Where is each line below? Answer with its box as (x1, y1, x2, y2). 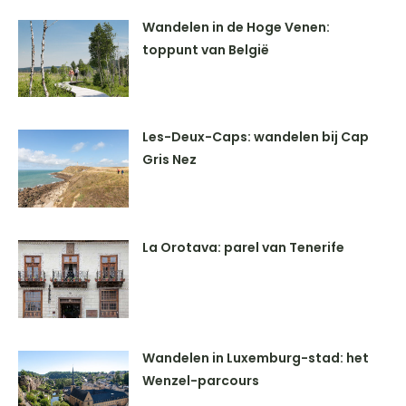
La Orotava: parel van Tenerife (142, 238, 345, 257)
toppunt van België (142, 40, 270, 59)
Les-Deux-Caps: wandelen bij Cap (142, 128, 370, 147)
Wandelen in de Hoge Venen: (142, 17, 331, 36)
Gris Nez (142, 150, 198, 169)
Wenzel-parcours (142, 371, 260, 390)
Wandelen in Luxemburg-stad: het (142, 348, 370, 367)
